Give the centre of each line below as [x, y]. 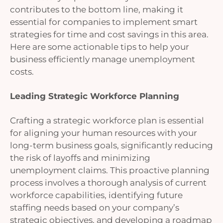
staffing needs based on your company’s [95, 208]
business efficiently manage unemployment [103, 59]
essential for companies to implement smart [104, 22]
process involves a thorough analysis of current [108, 183]
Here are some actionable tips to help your [100, 47]
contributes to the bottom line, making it [97, 9]
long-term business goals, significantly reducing [111, 145]
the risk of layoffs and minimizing [80, 158]
